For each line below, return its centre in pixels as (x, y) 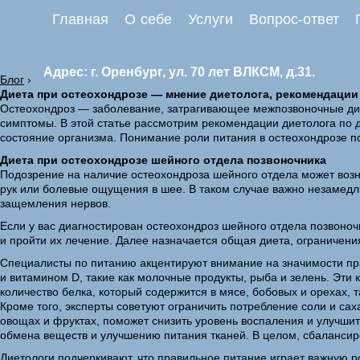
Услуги (211, 19)
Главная (80, 19)
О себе (148, 19)
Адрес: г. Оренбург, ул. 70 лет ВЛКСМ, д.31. (179, 72)
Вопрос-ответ (294, 19)
